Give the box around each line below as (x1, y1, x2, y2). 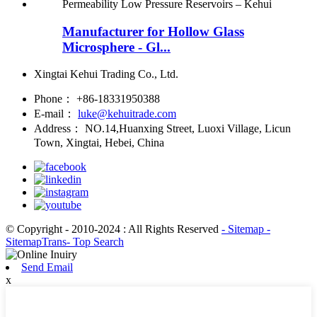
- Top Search (67, 236, 124, 248)
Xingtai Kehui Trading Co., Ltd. (34, 68, 178, 81)
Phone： (34, 93, 74, 105)
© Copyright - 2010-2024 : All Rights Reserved (6, 223, 221, 236)
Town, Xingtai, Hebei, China (34, 137, 164, 149)
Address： (34, 122, 82, 135)
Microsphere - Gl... (62, 39, 171, 54)
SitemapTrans (6, 236, 67, 248)
